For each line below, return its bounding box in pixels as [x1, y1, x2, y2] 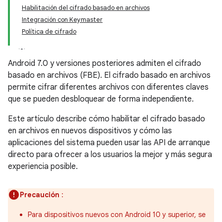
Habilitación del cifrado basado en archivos [22, 3, 150, 12]
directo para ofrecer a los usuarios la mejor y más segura [8, 150, 212, 160]
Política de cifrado [22, 27, 76, 36]
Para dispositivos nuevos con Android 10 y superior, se [28, 210, 206, 219]
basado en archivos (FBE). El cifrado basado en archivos [8, 70, 211, 80]
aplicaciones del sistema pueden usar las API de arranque [8, 138, 210, 148]
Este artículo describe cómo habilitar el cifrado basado [8, 114, 205, 124]
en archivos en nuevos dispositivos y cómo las [8, 126, 172, 136]
